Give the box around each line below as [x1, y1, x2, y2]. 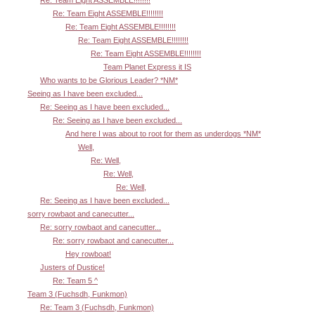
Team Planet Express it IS [103, 62, 191, 71]
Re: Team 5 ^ [53, 276, 98, 285]
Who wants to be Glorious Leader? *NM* [40, 75, 178, 84]
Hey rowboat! [65, 249, 111, 258]
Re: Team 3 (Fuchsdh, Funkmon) [40, 302, 154, 311]
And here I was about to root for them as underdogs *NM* [65, 129, 261, 138]
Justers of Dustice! [40, 262, 105, 271]
